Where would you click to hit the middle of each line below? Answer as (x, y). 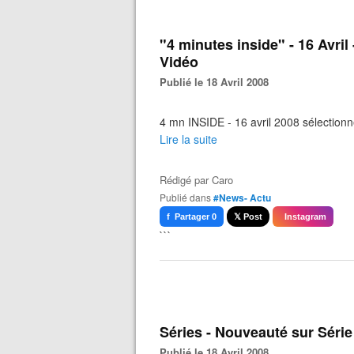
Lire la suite (188, 139)
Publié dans (188, 197)
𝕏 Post (248, 217)
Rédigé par (186, 180)
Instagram (303, 217)
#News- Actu (242, 198)
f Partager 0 (192, 217)
